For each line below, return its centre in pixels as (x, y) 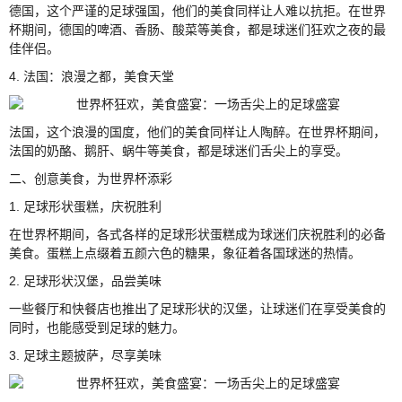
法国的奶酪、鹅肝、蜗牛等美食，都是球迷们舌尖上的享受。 (179, 150)
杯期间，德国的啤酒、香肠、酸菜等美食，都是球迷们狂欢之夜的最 (197, 29)
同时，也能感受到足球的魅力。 (97, 327)
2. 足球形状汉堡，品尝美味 (85, 280)
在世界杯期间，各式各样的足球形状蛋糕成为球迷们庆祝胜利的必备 (197, 234)
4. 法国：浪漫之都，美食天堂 (92, 76)
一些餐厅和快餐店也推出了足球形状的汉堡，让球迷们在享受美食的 (197, 308)
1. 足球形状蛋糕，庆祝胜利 (85, 206)
